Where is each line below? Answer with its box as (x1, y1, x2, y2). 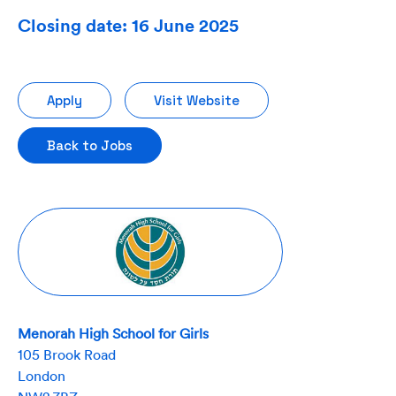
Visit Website (154, 92, 240, 109)
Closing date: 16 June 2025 (18, 14, 239, 36)
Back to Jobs (47, 137, 133, 154)
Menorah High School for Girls (18, 324, 209, 342)
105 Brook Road (18, 346, 116, 363)
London (18, 367, 65, 385)
